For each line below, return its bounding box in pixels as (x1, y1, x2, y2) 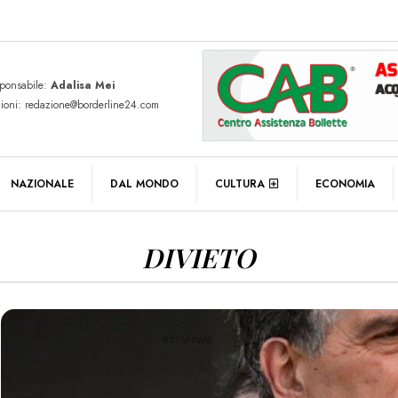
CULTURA (215, 175, 265, 192)
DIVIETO (142, 239, 256, 275)
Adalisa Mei (50, 76, 115, 93)
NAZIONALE (11, 175, 74, 192)
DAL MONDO (110, 175, 179, 192)
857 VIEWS (163, 332, 212, 347)
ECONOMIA (315, 175, 375, 192)
